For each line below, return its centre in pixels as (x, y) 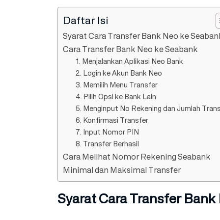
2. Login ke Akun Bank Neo (119, 73)
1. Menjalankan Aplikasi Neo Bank (129, 61)
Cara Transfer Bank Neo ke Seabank (130, 49)
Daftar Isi (86, 20)
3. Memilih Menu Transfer (116, 84)
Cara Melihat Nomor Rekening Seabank (137, 156)
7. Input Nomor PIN (107, 132)
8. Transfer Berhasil (107, 143)
